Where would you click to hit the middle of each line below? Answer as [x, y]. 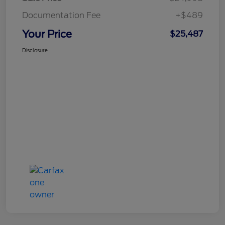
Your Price [47, 34]
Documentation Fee [61, 15]
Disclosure [35, 50]
